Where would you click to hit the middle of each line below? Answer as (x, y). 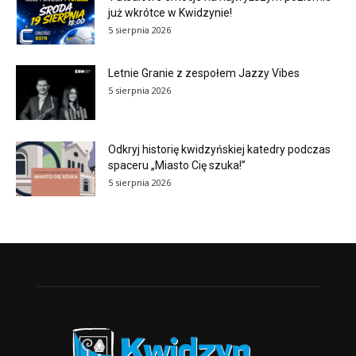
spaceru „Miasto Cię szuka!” (177, 166)
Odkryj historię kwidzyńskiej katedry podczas (219, 150)
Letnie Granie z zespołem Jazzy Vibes (204, 74)
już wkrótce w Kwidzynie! (171, 13)
